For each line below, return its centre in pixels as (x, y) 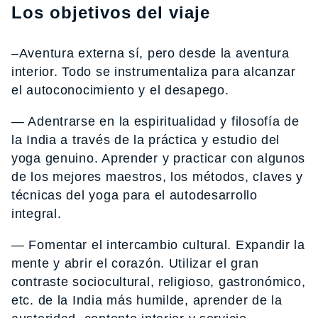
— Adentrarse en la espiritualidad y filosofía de (155, 122)
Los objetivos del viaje (111, 13)
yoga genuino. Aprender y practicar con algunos (159, 159)
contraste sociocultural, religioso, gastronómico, (159, 282)
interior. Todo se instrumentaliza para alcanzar (154, 72)
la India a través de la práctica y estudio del (146, 140)
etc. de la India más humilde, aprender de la (147, 301)
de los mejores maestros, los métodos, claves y (158, 177)
